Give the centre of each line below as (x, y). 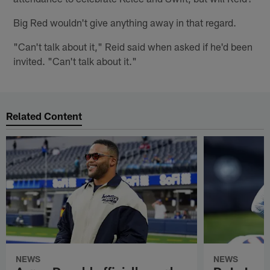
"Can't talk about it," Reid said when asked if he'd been (133, 46)
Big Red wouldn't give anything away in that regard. (125, 22)
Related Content (44, 116)
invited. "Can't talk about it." (75, 61)
